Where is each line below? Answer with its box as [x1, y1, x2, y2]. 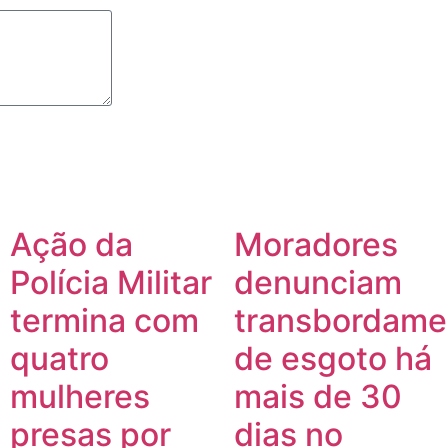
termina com [10, 300, 199, 340]
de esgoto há [234, 338, 432, 378]
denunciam [234, 262, 402, 302]
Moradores [234, 224, 398, 264]
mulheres [10, 376, 150, 416]
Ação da [10, 224, 133, 264]
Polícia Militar [10, 262, 212, 302]
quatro [10, 338, 109, 378]
